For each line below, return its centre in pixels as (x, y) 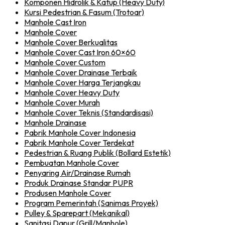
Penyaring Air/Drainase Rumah (77, 173)
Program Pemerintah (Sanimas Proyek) (91, 203)
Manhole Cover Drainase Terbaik (81, 72)
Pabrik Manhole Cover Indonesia (80, 132)
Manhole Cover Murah (62, 102)
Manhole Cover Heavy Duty (72, 92)
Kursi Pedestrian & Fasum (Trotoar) (84, 12)
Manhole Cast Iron (55, 22)
